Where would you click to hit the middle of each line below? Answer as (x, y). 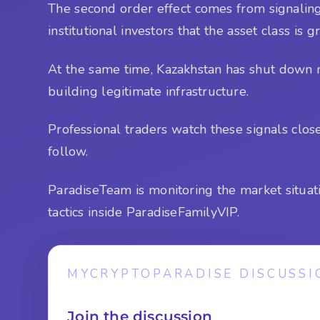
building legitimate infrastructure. (148, 91)
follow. (68, 152)
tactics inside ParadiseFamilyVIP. (144, 212)
